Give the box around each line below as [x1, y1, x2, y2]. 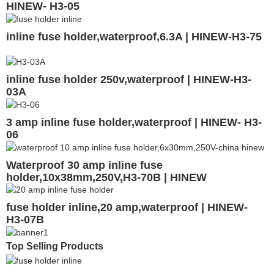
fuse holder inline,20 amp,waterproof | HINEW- [6, 201, 248, 214]
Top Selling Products [6, 241, 103, 252]
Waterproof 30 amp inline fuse [6, 158, 163, 171]
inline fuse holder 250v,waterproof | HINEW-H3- [6, 73, 251, 86]
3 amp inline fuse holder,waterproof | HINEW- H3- [6, 116, 262, 128]
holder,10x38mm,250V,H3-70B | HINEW [6, 171, 207, 183]
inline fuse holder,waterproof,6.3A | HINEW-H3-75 [6, 31, 262, 43]
